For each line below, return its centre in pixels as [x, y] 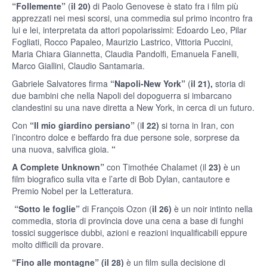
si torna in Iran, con [198, 125]
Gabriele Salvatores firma [61, 84]
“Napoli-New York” [148, 84]
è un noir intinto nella [212, 209]
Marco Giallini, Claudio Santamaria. [78, 66]
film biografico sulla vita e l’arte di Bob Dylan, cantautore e [121, 179]
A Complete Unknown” [58, 167]
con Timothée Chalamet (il [155, 167]
